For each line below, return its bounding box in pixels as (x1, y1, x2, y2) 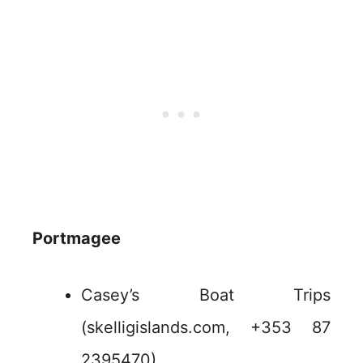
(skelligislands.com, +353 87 (81, 318, 331, 338)
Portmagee (32, 228, 121, 249)
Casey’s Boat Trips (81, 285, 331, 305)
